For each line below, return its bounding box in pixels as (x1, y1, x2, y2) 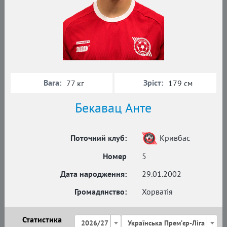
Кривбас (160, 132, 190, 143)
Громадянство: (74, 186, 127, 197)
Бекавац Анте (75, 99, 152, 116)
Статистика (22, 214, 62, 224)
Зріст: (143, 77, 163, 88)
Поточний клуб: (70, 132, 127, 143)
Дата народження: (60, 168, 127, 179)
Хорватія (142, 186, 173, 197)
